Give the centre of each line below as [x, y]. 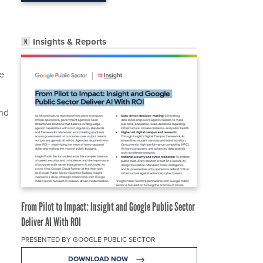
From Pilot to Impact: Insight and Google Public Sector [108, 207]
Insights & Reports [70, 42]
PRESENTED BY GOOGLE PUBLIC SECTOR [88, 240]
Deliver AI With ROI [51, 222]
